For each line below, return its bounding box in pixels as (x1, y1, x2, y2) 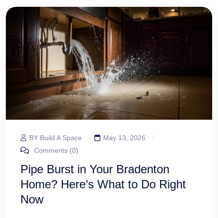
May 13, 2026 (103, 134, 145, 142)
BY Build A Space (29, 134, 82, 142)
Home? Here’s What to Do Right (20, 178, 186, 191)
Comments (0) (32, 146, 78, 155)
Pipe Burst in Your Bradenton (20, 163, 169, 176)
